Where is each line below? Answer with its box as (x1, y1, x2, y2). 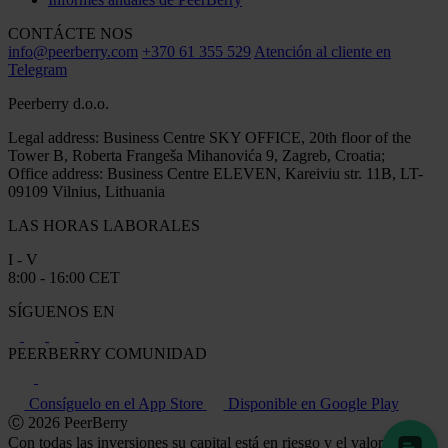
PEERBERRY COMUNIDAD (8, 344, 207, 362)
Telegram (8, 60, 67, 78)
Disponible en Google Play (227, 394, 399, 412)
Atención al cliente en (254, 42, 391, 60)
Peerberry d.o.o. (8, 94, 109, 112)
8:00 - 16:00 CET (8, 268, 120, 286)
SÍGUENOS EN (8, 302, 115, 320)
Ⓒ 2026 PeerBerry (8, 413, 128, 431)
